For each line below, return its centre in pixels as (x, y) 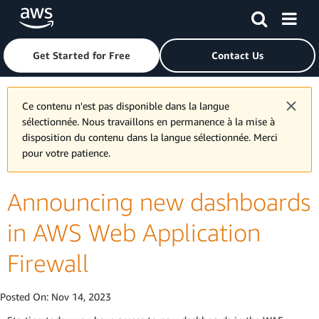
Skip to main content (53, 14)
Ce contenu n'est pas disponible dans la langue (126, 106)
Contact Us (237, 55)
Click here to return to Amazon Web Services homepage (178, 14)
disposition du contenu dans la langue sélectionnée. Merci (150, 137)
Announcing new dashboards (159, 202)
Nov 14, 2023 (81, 297)
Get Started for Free (82, 55)
